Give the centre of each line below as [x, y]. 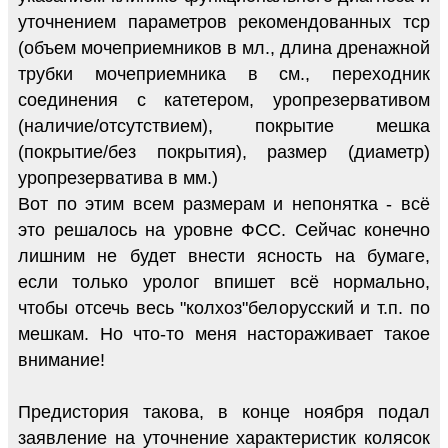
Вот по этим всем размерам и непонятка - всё [224, 203]
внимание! [61, 359]
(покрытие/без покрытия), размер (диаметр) [224, 151]
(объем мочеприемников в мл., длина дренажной [224, 47]
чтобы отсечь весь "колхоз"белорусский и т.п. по [224, 307]
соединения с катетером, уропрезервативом [224, 99]
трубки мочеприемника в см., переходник [224, 73]
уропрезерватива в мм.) [118, 177]
